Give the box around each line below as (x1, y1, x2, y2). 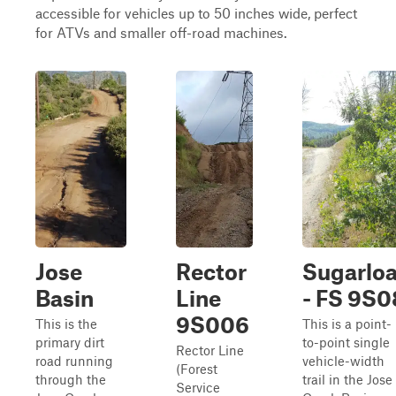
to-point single (302, 334, 390, 350)
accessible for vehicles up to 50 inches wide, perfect (35, 4, 357, 21)
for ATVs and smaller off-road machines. (35, 24, 287, 41)
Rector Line (176, 342, 244, 358)
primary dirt (35, 334, 104, 350)
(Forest (176, 361, 217, 377)
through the (35, 371, 106, 387)
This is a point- (302, 316, 392, 331)
